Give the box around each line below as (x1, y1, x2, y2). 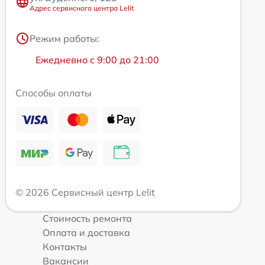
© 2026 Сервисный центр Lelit (15, 186, 155, 198)
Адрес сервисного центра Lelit (30, 3, 134, 12)
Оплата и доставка (43, 226, 130, 238)
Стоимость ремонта (43, 212, 132, 224)
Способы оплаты (15, 86, 92, 99)
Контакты (43, 240, 87, 253)
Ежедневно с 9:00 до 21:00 (35, 53, 159, 66)
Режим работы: (30, 32, 99, 44)
